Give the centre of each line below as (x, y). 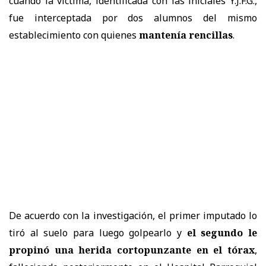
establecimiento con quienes (74, 35)
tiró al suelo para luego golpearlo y (98, 232)
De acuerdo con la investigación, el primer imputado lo (133, 215)
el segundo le (222, 232)
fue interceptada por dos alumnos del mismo (133, 18)
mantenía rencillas (186, 35)
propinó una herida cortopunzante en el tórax (132, 250)
